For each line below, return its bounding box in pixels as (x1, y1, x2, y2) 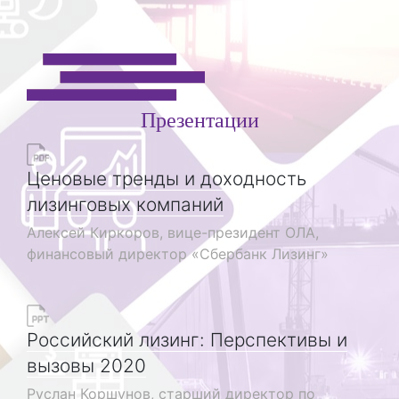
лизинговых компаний (27, 192, 224, 216)
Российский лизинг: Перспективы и (27, 328, 347, 351)
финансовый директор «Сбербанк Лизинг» (27, 244, 329, 263)
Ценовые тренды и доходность (27, 167, 306, 190)
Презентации (140, 104, 259, 134)
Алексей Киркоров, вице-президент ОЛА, (27, 223, 319, 241)
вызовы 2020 (27, 354, 146, 377)
